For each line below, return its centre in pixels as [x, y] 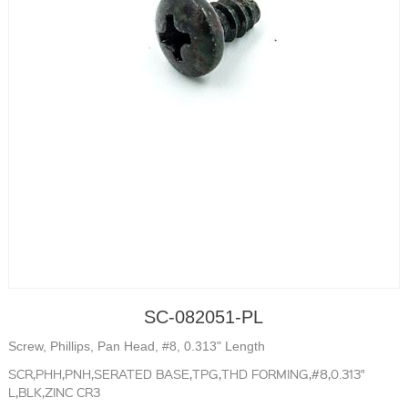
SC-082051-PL [204, 317]
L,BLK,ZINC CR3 [55, 392]
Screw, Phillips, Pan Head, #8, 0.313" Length [137, 347]
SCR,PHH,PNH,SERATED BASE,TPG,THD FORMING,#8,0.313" [187, 374]
